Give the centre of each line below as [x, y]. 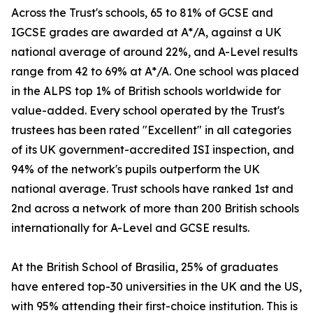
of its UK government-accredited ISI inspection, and [153, 150]
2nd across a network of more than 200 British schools [155, 209]
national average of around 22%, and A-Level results [154, 52]
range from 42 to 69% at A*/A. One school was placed [155, 72]
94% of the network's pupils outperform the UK [136, 169]
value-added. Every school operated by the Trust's [148, 111]
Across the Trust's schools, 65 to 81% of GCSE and [142, 13]
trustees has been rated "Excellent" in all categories [151, 130]
